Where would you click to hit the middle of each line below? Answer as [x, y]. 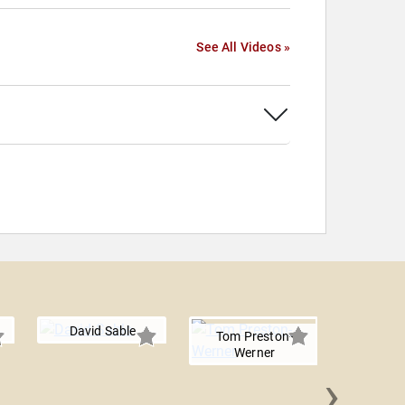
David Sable [103, 331]
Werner [255, 353]
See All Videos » [243, 47]
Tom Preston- [255, 336]
